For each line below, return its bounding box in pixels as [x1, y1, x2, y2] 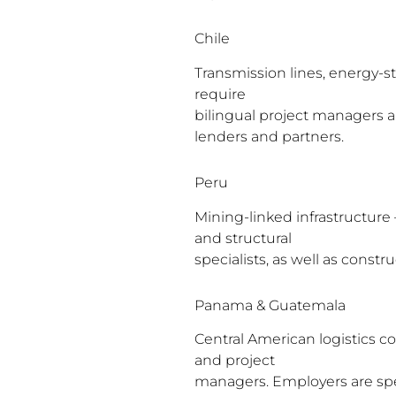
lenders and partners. [194, 127, 344, 145]
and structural [194, 229, 292, 247]
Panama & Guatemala [194, 296, 346, 314]
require [194, 85, 246, 103]
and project [194, 352, 275, 369]
